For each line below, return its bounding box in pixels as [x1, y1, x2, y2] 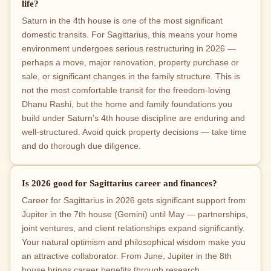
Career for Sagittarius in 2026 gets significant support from [22, 196, 246, 206]
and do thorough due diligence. [22, 141, 142, 151]
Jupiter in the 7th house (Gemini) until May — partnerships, [22, 210, 249, 220]
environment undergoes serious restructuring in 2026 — [22, 44, 237, 53]
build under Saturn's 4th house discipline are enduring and [22, 113, 246, 123]
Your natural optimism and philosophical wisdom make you [22, 238, 246, 247]
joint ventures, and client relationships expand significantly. [22, 224, 246, 233]
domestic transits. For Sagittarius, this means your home [22, 30, 238, 39]
